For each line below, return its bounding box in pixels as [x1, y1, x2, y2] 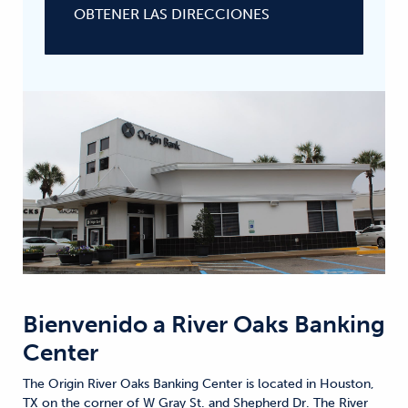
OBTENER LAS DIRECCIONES [74, 5, 270, 23]
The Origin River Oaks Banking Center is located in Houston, [23, 375, 374, 392]
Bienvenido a [23, 310, 166, 339]
